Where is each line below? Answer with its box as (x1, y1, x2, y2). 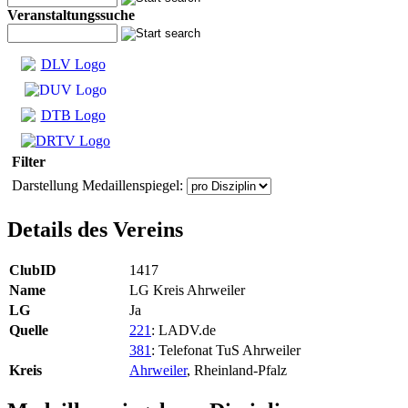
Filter (12, 154, 46, 169)
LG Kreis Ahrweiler (129, 281, 245, 298)
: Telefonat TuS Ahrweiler (151, 342, 301, 358)
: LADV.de (151, 321, 216, 338)
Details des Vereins (7, 217, 183, 241)
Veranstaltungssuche (7, 7, 135, 23)
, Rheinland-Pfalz (187, 362, 287, 378)
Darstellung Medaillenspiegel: (12, 178, 187, 193)
